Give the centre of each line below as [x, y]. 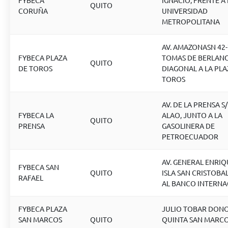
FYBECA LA [36, 115]
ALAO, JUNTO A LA [192, 115]
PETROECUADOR [190, 136]
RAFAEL [31, 178]
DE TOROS [35, 68]
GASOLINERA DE [188, 126]
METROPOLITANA [191, 21]
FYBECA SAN [39, 167]
